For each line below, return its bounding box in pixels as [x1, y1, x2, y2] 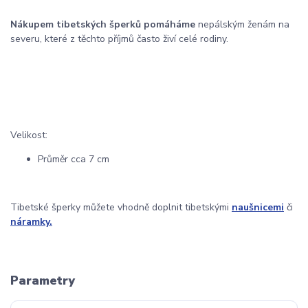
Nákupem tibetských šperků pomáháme [10, 17, 195, 31]
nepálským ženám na [195, 17, 289, 31]
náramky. [10, 214, 52, 228]
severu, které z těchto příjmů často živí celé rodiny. [10, 32, 228, 45]
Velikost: [10, 128, 47, 142]
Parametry [10, 272, 75, 289]
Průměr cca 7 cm [38, 152, 109, 166]
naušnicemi [232, 200, 284, 214]
